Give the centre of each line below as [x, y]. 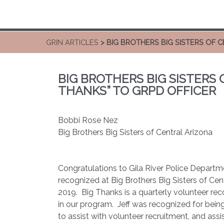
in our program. [86, 204]
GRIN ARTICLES [72, 42]
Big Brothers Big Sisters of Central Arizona [136, 132]
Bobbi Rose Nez [88, 120]
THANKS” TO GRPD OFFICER [137, 91]
